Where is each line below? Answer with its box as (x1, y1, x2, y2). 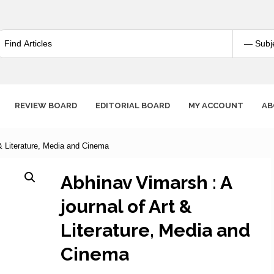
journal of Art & (61, 196, 193, 217)
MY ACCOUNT (188, 101, 243, 110)
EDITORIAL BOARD (95, 101, 170, 110)
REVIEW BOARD (15, 101, 77, 110)
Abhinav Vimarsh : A (61, 172, 232, 193)
